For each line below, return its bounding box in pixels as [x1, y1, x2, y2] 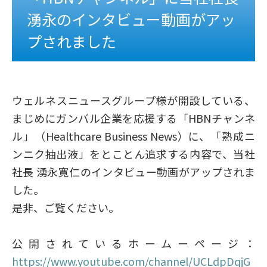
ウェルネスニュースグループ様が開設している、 [12, 92, 255, 108]
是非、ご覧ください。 [12, 200, 119, 215]
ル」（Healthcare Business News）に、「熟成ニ [12, 128, 255, 144]
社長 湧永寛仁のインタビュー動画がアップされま [12, 164, 255, 179]
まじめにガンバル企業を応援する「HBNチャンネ [12, 110, 255, 126]
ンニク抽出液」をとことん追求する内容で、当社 [12, 146, 255, 162]
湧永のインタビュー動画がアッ [27, 8, 235, 30]
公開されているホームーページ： [12, 235, 255, 251]
